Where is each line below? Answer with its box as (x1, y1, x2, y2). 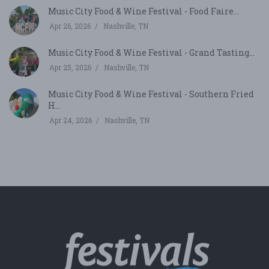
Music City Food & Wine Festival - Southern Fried (48, 88, 254, 100)
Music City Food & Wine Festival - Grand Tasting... (48, 46, 255, 58)
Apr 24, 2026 (49, 115, 92, 125)
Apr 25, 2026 (49, 62, 91, 72)
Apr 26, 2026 (49, 20, 91, 31)
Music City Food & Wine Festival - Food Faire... (48, 5, 239, 17)
